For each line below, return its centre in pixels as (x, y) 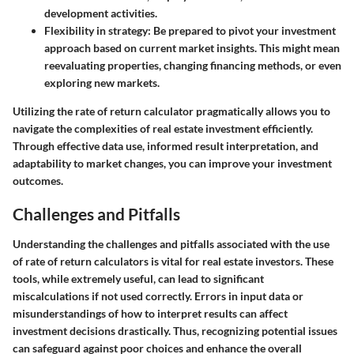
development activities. (101, 13)
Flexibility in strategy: (98, 31)
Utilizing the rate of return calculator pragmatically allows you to (171, 111)
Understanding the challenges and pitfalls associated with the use (171, 243)
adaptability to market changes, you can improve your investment (172, 164)
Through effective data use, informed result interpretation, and (166, 146)
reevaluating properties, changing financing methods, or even (193, 66)
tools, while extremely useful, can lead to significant (138, 278)
